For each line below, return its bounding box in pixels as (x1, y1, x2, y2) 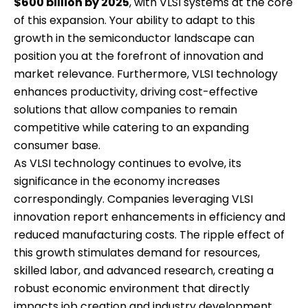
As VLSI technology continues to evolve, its (14, 155, 241, 172)
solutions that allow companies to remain (14, 102, 237, 118)
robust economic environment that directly (14, 280, 250, 297)
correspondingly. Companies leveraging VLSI (14, 191, 253, 208)
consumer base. (14, 137, 100, 154)
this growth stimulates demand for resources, (14, 245, 260, 261)
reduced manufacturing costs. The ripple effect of (14, 227, 285, 243)
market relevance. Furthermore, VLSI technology (14, 66, 278, 82)
